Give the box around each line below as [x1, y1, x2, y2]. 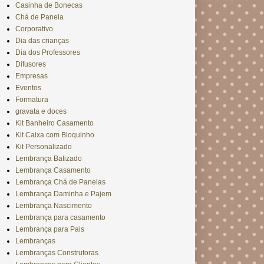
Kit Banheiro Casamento [15, 119, 94, 128]
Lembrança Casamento [15, 166, 91, 175]
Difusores [15, 60, 46, 69]
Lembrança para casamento [15, 213, 105, 222]
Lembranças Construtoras [15, 249, 98, 258]
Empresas [15, 72, 48, 81]
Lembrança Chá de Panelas [15, 178, 105, 187]
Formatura [15, 95, 48, 104]
